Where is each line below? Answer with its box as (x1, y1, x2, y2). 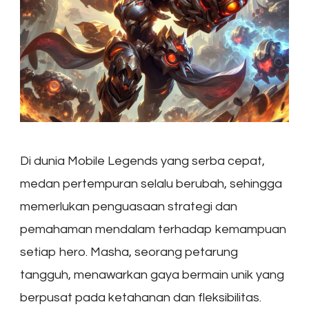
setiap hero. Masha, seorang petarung (20, 246, 238, 259)
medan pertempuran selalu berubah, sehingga (20, 177, 282, 191)
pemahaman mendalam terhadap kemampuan (20, 223, 286, 237)
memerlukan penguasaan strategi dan (20, 200, 237, 214)
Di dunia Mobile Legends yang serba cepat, (20, 154, 265, 168)
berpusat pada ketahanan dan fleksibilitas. (20, 291, 261, 305)
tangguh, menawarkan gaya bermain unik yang (20, 268, 284, 282)
